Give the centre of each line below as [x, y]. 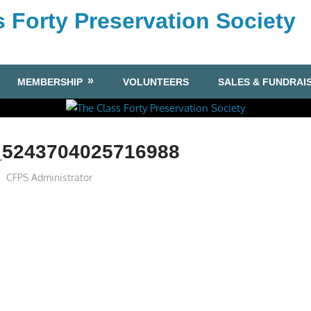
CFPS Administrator [49, 177]
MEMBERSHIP [50, 82]
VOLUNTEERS [155, 82]
